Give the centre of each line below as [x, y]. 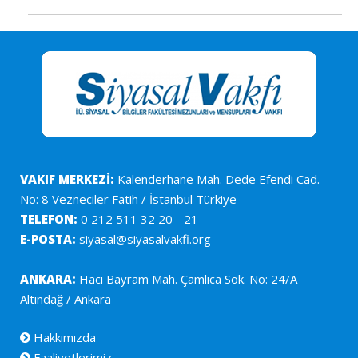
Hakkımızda [63, 337]
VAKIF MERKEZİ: [67, 179]
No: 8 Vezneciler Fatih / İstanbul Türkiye [128, 199]
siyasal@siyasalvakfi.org [143, 239]
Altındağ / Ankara [66, 299]
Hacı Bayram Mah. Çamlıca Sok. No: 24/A [187, 279]
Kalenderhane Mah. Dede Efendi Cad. [217, 179]
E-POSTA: [48, 239]
